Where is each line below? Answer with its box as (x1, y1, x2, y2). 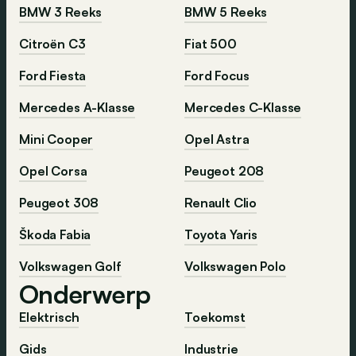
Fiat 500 (184, 35, 237, 52)
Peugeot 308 (19, 194, 99, 211)
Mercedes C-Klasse (184, 99, 302, 115)
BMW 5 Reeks (184, 3, 268, 20)
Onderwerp (19, 277, 151, 310)
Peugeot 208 (184, 162, 265, 179)
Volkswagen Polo (184, 257, 286, 274)
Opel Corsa (19, 162, 87, 179)
